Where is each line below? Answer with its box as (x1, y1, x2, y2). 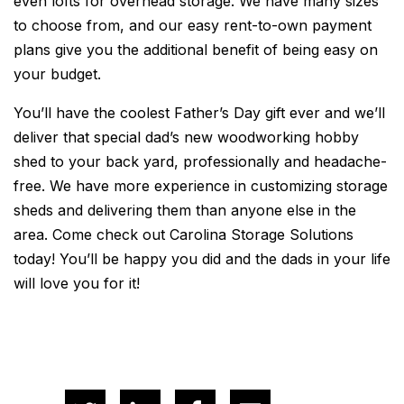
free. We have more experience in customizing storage (14, 177, 388, 195)
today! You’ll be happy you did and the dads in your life (14, 250, 390, 268)
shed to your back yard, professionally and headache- (14, 152, 387, 170)
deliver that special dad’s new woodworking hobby (14, 128, 359, 146)
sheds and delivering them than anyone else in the (14, 201, 356, 219)
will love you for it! (14, 274, 140, 292)
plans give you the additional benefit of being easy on (14, 41, 378, 59)
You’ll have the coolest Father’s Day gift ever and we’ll (14, 104, 385, 122)
